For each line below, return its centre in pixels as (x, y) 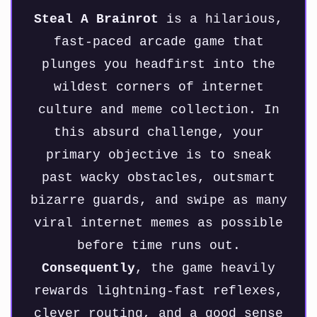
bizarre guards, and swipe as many (158, 201)
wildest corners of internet (158, 87)
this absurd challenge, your (158, 133)
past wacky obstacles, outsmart (158, 178)
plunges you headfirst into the (158, 65)
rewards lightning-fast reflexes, (158, 291)
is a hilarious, (221, 19)
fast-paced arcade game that (158, 42)
